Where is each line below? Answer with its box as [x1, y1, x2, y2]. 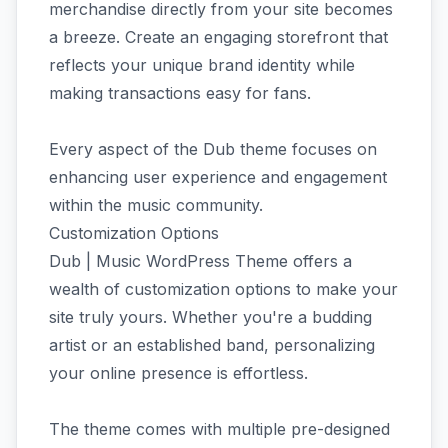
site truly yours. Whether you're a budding [49, 306, 372, 327]
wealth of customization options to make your [49, 278, 398, 299]
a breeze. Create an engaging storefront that [49, 26, 388, 47]
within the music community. [49, 194, 263, 215]
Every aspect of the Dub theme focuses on [49, 138, 377, 159]
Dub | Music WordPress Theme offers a [49, 250, 352, 271]
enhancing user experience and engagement [49, 166, 387, 187]
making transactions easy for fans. [49, 82, 316, 103]
